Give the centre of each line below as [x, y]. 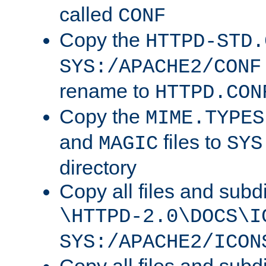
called [89, 15]
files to [192, 142]
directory [98, 168]
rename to [107, 91]
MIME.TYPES [205, 118]
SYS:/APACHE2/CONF [160, 67]
